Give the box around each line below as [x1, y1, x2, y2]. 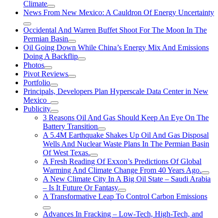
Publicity [23, 105, 51, 113]
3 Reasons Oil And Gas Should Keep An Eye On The [43, 113, 209, 122]
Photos [23, 61, 44, 69]
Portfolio [23, 78, 50, 87]
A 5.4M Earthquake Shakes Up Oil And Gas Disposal [43, 131, 209, 139]
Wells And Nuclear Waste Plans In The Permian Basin [43, 140, 209, 148]
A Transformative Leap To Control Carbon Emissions [43, 192, 207, 200]
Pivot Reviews [23, 70, 68, 78]
